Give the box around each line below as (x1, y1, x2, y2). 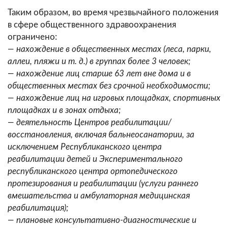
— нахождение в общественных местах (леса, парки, (8, 45, 211, 54)
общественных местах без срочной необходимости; (8, 81, 210, 91)
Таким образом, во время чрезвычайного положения (8, 8, 218, 17)
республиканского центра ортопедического (8, 167, 178, 176)
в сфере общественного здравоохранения (8, 20, 176, 30)
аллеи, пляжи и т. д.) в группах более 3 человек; (8, 57, 190, 66)
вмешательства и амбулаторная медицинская (8, 191, 190, 201)
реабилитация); (8, 204, 68, 213)
